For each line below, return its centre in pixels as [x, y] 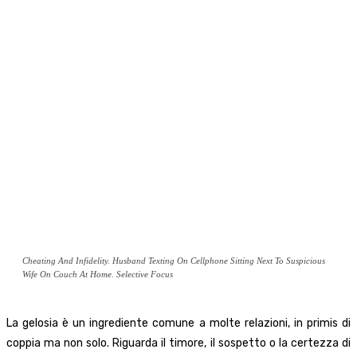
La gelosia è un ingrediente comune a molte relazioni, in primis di [178, 323]
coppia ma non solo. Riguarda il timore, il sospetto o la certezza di [178, 343]
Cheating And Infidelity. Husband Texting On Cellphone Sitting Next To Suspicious [174, 260]
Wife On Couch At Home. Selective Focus [98, 274]
